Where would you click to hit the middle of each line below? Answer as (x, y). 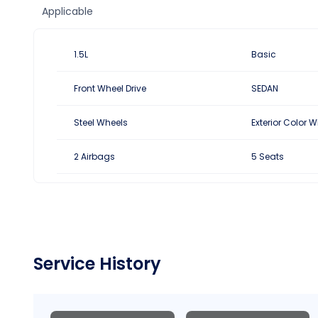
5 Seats (268, 156)
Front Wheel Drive (110, 88)
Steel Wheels (101, 122)
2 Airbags (94, 156)
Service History (97, 264)
